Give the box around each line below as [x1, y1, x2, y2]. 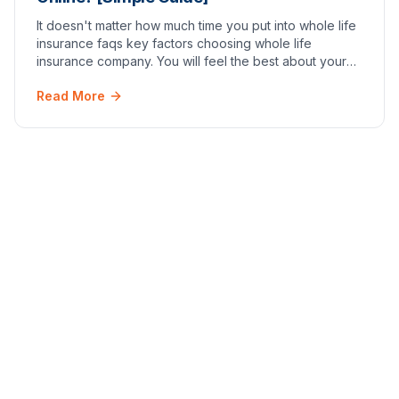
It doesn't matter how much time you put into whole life [37, 18, 356, 33]
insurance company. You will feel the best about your [37, 53, 346, 69]
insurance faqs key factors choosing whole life [37, 36, 312, 51]
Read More [37, 88, 105, 103]
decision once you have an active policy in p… [37, 71, 310, 86]
